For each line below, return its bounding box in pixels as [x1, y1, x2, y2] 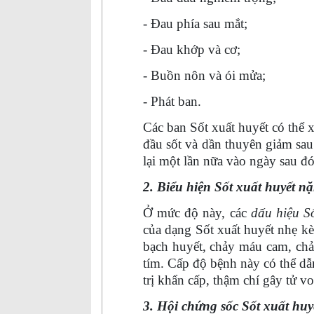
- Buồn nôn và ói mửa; [143, 68, 266, 83]
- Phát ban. [143, 94, 201, 109]
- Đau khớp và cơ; [143, 42, 240, 57]
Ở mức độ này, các [143, 205, 251, 220]
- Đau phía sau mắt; [143, 16, 247, 31]
